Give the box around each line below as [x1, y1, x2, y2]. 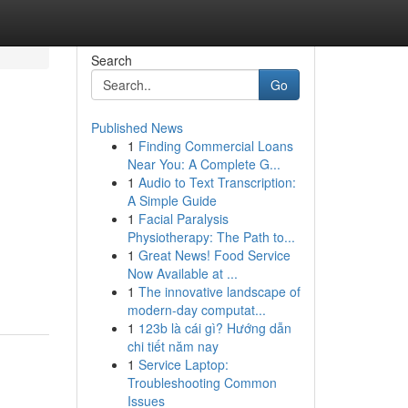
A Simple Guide [127, 191, 217, 209]
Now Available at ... [127, 264, 238, 282]
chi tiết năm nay [127, 337, 219, 355]
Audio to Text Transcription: [138, 173, 296, 191]
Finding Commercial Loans [138, 137, 293, 155]
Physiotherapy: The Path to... [127, 228, 295, 246]
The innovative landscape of [138, 282, 301, 301]
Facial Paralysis [138, 209, 229, 228]
